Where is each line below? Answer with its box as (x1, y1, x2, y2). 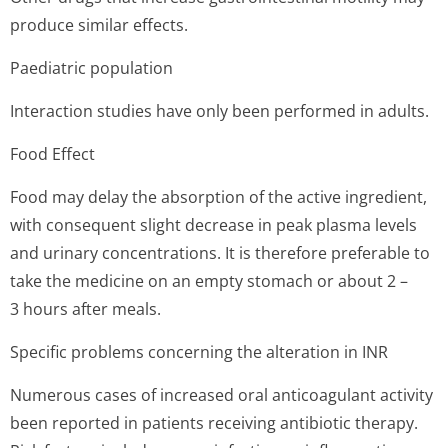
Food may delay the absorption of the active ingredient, (10, 186, 427, 208)
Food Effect (10, 143, 95, 165)
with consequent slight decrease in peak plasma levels (10, 214, 417, 236)
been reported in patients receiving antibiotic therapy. (10, 412, 418, 434)
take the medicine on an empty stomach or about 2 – (10, 270, 408, 292)
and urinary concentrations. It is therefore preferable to (10, 242, 430, 264)
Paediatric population (10, 57, 173, 79)
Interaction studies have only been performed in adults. (10, 100, 429, 122)
